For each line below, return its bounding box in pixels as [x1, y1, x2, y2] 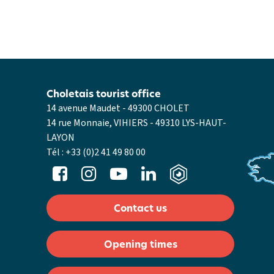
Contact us [114, 201, 167, 215]
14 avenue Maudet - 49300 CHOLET [46, 102, 190, 115]
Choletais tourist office [46, 87, 161, 100]
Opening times [103, 237, 177, 251]
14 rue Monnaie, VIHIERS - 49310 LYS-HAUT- [46, 116, 227, 130]
